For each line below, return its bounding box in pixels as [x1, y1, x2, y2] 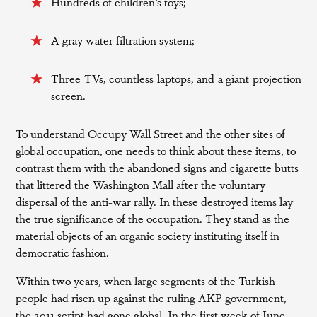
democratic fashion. [16, 244, 110, 260]
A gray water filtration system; [51, 32, 195, 48]
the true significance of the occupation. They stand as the [16, 210, 290, 226]
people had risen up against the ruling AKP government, [16, 289, 287, 306]
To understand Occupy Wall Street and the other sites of [16, 125, 286, 142]
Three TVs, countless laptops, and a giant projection [51, 70, 301, 86]
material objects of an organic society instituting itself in [16, 227, 280, 243]
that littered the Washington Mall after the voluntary [16, 176, 266, 192]
